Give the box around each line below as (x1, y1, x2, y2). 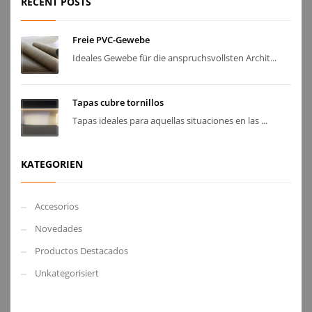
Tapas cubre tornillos (72, 96, 164, 109)
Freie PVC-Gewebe (72, 33, 150, 47)
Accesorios (35, 200, 79, 213)
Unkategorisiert (35, 267, 99, 280)
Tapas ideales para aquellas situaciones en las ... (72, 114, 267, 127)
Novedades (35, 222, 82, 235)
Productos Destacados (35, 244, 128, 258)
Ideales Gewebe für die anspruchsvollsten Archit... (72, 52, 276, 65)
